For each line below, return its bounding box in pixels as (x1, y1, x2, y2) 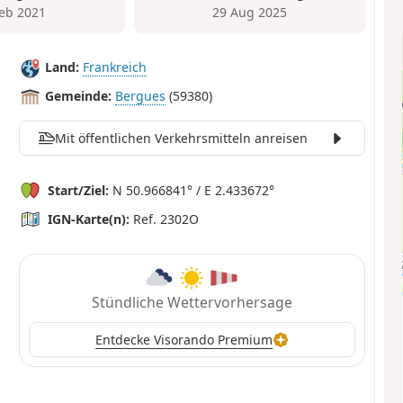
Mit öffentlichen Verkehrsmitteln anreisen (54, 129, 308, 147)
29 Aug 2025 (212, 4, 288, 22)
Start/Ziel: (48, 181, 110, 199)
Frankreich (83, 58, 148, 76)
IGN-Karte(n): (48, 210, 130, 228)
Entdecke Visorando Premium (95, 330, 273, 348)
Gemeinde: (45, 87, 112, 105)
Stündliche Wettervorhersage (91, 291, 292, 312)
